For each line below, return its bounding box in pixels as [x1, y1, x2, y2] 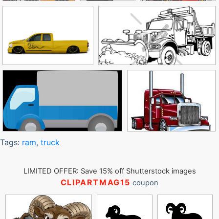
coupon [131, 178, 159, 187]
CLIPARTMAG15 [60, 177, 131, 187]
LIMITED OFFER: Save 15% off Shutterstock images [23, 167, 196, 175]
